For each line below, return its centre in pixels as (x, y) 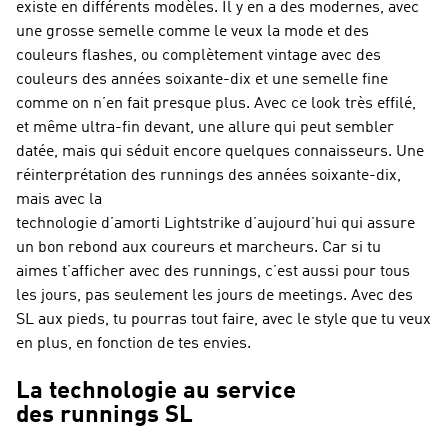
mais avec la (59, 200)
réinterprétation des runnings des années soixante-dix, (208, 176)
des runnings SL (104, 416)
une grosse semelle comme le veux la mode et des (192, 32)
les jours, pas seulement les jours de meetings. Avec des (214, 296)
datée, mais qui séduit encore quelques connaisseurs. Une (220, 152)
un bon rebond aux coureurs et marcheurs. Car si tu (198, 248)
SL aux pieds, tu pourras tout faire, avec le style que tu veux (223, 320)
